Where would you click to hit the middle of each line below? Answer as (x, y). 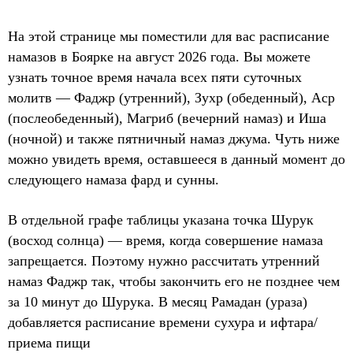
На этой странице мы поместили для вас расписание (169, 36)
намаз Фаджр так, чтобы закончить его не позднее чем (174, 281)
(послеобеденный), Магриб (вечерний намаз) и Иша (167, 118)
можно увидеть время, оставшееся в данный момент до (176, 159)
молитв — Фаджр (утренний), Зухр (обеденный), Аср (171, 98)
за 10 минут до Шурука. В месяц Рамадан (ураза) (158, 302)
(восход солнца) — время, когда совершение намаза (165, 240)
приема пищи (49, 343)
